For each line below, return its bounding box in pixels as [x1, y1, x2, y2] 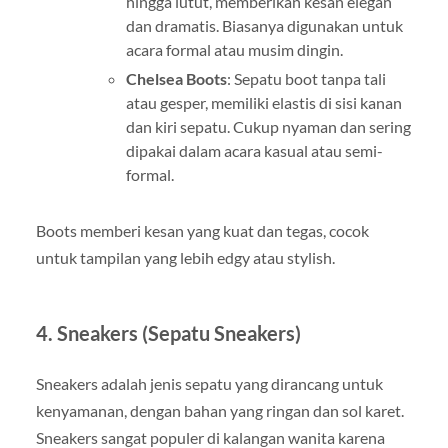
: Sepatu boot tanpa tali [226, 69, 386, 88]
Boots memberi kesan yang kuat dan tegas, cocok [35, 221, 369, 240]
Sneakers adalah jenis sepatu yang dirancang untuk [35, 374, 383, 393]
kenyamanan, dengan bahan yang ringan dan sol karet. [35, 401, 404, 420]
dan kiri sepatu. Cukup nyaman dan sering [125, 117, 411, 136]
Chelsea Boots [125, 69, 227, 88]
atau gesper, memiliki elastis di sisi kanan [125, 93, 402, 112]
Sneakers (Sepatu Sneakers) [56, 321, 301, 345]
